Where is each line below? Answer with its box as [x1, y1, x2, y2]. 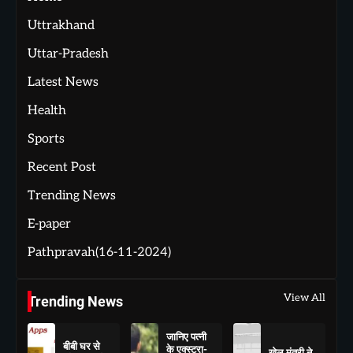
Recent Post [28, 160, 96, 176]
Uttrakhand [28, 18, 95, 34]
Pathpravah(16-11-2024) [28, 245, 171, 261]
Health [28, 103, 66, 119]
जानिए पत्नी [165, 331, 206, 344]
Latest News [28, 75, 98, 91]
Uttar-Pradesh [28, 46, 109, 62]
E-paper [28, 217, 71, 232]
